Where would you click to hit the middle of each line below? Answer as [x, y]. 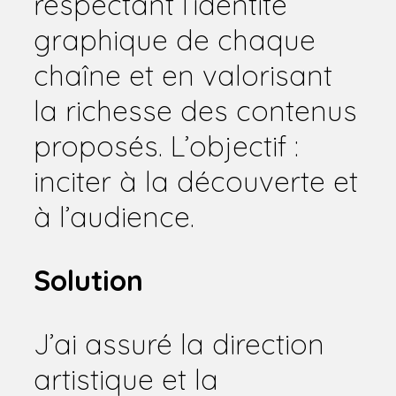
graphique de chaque [175, 39]
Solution [88, 280]
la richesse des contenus [195, 110]
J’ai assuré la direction [179, 343]
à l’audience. [114, 216]
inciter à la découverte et [196, 181]
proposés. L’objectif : [166, 145]
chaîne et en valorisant [183, 75]
